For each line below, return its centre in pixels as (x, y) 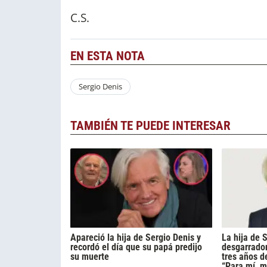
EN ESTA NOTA (108, 56)
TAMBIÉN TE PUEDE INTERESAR (150, 126)
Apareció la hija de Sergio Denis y (136, 238)
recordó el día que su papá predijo (136, 247)
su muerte (90, 257)
